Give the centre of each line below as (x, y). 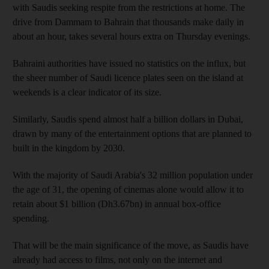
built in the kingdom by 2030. (69, 148)
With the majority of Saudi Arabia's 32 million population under (133, 175)
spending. (31, 218)
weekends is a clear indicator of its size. (87, 92)
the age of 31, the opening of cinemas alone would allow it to (128, 189)
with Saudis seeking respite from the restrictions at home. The (129, 7)
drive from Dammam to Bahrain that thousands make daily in (128, 22)
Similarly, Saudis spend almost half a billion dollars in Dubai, (128, 119)
